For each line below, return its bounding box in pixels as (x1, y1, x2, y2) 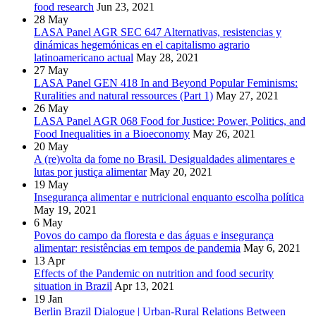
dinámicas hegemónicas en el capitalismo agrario (34, 39, 250, 51)
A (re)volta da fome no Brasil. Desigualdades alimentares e (34, 153, 295, 166)
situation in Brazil (34, 280, 112, 293)
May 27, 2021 (216, 90, 279, 102)
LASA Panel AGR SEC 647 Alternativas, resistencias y (34, 26, 281, 39)
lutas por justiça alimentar (34, 166, 147, 178)
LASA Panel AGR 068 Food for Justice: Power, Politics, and (34, 115, 305, 128)
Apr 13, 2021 (114, 280, 174, 293)
